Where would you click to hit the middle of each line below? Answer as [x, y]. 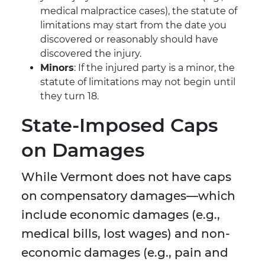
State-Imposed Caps [119, 125]
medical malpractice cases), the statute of [139, 11]
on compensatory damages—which [128, 196]
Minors [57, 68]
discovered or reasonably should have [129, 40]
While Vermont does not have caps [126, 177]
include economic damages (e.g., [121, 215]
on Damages [83, 150]
